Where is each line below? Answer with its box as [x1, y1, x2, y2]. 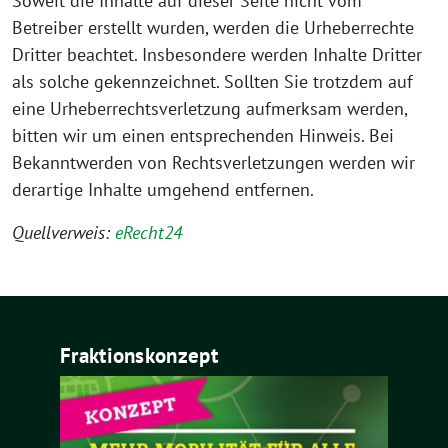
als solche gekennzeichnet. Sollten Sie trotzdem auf [12, 70, 413, 93]
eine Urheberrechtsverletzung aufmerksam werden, [12, 97, 407, 120]
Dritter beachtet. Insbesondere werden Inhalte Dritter [12, 43, 422, 66]
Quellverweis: [12, 221, 115, 244]
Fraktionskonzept [60, 342, 218, 369]
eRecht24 [115, 221, 182, 244]
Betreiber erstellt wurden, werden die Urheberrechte [12, 16, 414, 39]
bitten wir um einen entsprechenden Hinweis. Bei [12, 124, 394, 147]
